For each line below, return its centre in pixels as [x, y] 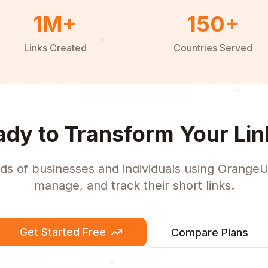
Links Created [55, 48]
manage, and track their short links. [134, 185]
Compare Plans [209, 232]
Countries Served [213, 48]
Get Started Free [63, 232]
